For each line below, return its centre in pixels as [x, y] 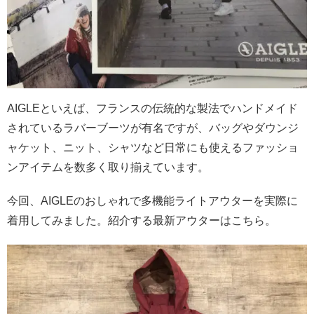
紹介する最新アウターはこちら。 [192, 221]
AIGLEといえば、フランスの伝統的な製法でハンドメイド [152, 109]
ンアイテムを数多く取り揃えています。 [108, 168]
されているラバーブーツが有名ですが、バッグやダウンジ [153, 128]
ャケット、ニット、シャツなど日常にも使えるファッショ [153, 148]
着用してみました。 [57, 221]
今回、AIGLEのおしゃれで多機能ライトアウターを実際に [152, 201]
